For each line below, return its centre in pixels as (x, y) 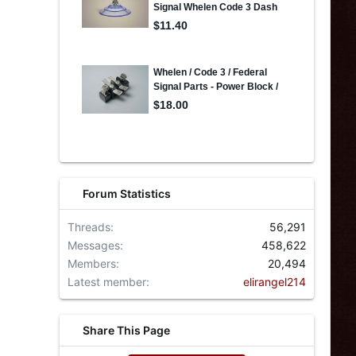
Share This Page (127, 330)
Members (92, 263)
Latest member (107, 282)
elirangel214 (275, 282)
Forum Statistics (127, 193)
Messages (94, 245)
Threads (89, 227)
